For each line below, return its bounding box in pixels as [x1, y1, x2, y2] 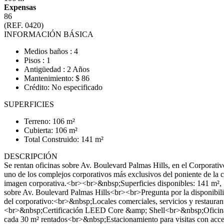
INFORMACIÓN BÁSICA [4, 30, 93, 38]
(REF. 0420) [4, 21, 43, 29]
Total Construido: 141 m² [24, 135, 103, 143]
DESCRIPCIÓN [4, 152, 57, 160]
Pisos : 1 [24, 56, 50, 64]
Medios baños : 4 [24, 47, 78, 55]
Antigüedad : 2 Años [24, 65, 89, 73]
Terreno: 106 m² [24, 117, 75, 125]
